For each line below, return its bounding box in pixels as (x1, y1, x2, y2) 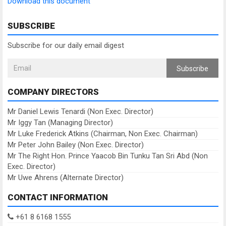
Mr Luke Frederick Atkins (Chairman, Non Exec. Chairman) (8, 129, 198, 138)
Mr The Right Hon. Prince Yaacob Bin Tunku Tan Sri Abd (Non (8, 151, 208, 160)
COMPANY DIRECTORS (8, 87, 99, 97)
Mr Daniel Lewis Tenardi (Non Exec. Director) (8, 107, 153, 116)
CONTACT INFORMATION (8, 192, 108, 202)
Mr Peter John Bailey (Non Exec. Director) (8, 140, 144, 149)
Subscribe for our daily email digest (8, 41, 124, 50)
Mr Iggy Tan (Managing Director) (8, 118, 113, 127)
